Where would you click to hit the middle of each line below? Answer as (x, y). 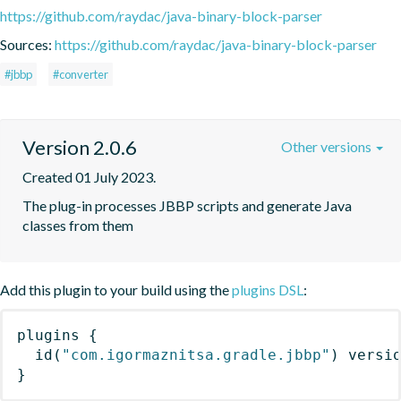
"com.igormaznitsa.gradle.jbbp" (196, 354)
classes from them (78, 225)
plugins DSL (268, 289)
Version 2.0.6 (80, 147)
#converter (81, 74)
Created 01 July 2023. (89, 176)
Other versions (328, 146)
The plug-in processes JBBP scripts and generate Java (187, 205)
